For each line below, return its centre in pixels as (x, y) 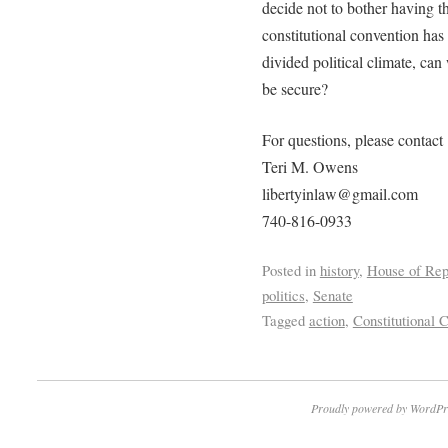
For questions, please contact (352, 139)
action (326, 319)
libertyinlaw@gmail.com (339, 193)
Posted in (288, 269)
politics (283, 294)
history (339, 269)
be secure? (294, 88)
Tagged (283, 319)
